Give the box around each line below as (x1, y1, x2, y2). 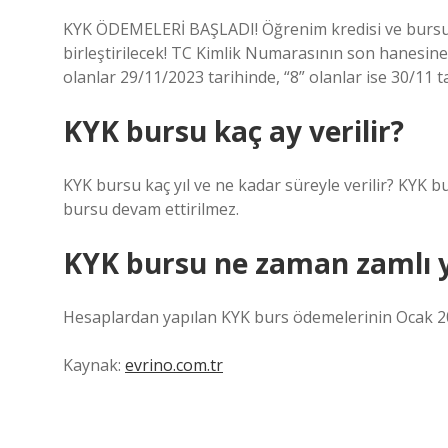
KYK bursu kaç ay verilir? (63, 112, 404, 150)
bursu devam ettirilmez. (63, 198, 239, 220)
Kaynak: (63, 354, 125, 376)
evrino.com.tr (125, 354, 223, 376)
